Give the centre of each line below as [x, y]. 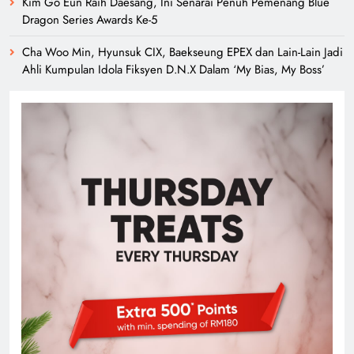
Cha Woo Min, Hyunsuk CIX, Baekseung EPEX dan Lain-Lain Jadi [183, 52]
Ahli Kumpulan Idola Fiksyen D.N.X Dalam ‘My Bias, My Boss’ [173, 69]
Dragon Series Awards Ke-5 [90, 19]
